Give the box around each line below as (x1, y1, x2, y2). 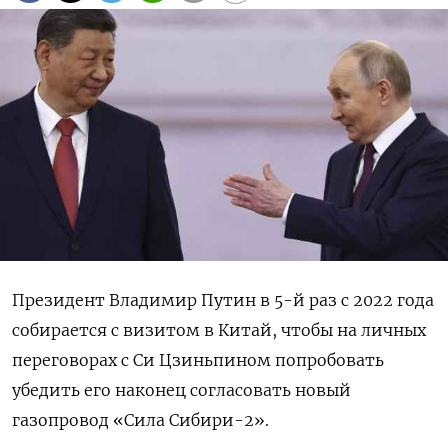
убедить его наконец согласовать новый (12, 379, 351, 400)
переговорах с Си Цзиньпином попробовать (12, 349, 384, 370)
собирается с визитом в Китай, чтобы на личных (12, 319, 426, 340)
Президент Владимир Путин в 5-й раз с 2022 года (12, 289, 434, 310)
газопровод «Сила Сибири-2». (12, 409, 269, 430)
